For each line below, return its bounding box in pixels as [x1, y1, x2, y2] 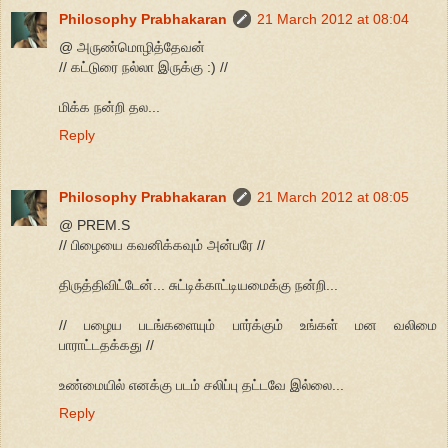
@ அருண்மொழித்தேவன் [59, 38, 205, 55]
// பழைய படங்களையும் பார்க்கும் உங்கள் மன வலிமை [59, 316, 437, 333]
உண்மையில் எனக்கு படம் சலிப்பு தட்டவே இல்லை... [59, 376, 344, 393]
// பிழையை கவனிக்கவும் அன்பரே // [59, 236, 265, 253]
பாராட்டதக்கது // [59, 336, 154, 353]
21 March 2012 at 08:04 [257, 10, 409, 27]
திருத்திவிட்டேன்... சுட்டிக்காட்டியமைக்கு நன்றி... [59, 276, 338, 293]
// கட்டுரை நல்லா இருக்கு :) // [59, 58, 228, 75]
